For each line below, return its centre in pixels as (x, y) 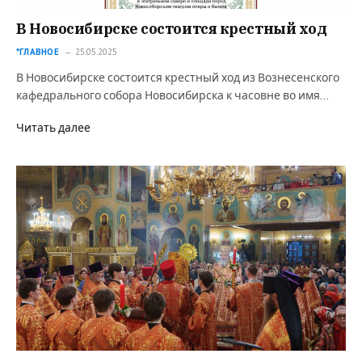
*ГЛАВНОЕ (38, 51)
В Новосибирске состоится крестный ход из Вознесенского (178, 78)
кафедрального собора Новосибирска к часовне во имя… (173, 95)
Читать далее (53, 128)
